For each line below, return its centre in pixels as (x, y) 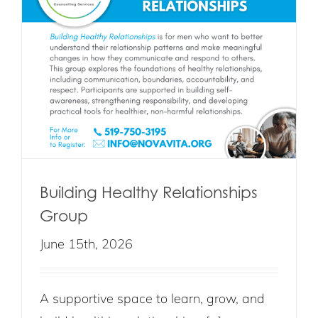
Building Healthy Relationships (149, 192)
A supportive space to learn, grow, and (152, 298)
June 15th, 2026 (86, 244)
